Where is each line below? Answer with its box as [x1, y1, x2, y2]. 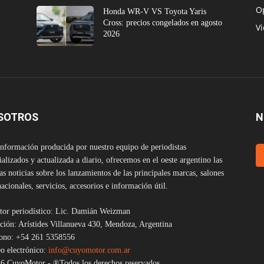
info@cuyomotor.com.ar [48, 245, 130, 255]
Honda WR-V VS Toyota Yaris [103, 6, 207, 16]
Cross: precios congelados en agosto [103, 18, 223, 27]
